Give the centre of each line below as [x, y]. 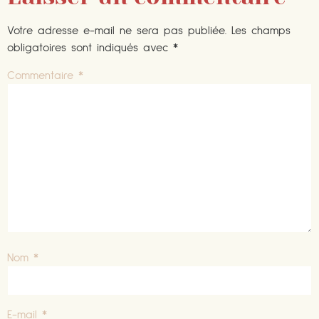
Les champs [261, 31]
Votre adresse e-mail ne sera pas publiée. [117, 31]
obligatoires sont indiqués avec [90, 48]
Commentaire [43, 76]
